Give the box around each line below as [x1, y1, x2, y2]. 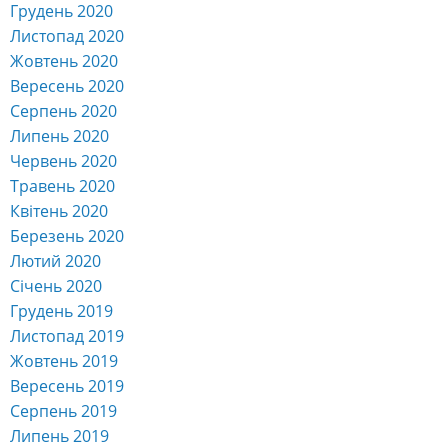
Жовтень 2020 [10, 49, 118, 72]
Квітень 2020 [10, 199, 108, 222]
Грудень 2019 [10, 299, 113, 322]
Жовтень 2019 [10, 349, 118, 372]
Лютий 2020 [10, 249, 101, 272]
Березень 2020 [10, 224, 124, 247]
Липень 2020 [10, 124, 109, 147]
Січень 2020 [10, 274, 102, 297]
